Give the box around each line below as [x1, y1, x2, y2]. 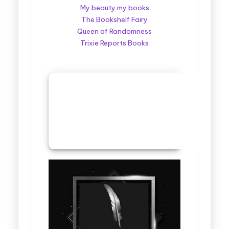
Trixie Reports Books [80, 39, 149, 48]
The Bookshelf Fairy [81, 15, 148, 25]
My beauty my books [80, 4, 149, 13]
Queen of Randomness [77, 27, 152, 36]
